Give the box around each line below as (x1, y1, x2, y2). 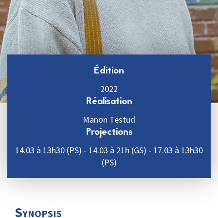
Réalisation (86, 94, 132, 109)
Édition (94, 64, 124, 78)
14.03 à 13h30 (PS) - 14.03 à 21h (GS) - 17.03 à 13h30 (15, 145, 203, 156)
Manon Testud (83, 114, 135, 125)
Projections (86, 125, 132, 140)
